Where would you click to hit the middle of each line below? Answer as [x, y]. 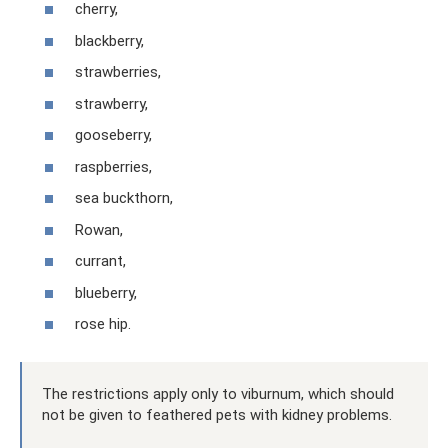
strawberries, [118, 72]
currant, [100, 261]
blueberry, [106, 292]
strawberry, [111, 103]
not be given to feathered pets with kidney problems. [217, 415]
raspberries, [113, 166]
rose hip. [103, 324]
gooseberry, [113, 135]
